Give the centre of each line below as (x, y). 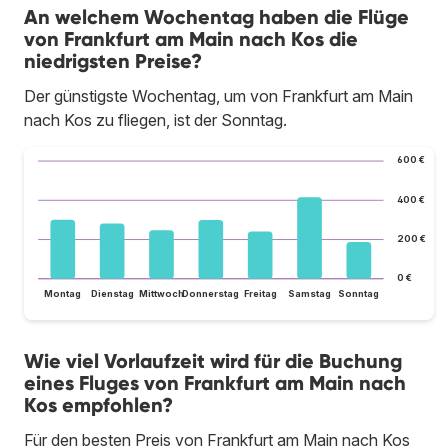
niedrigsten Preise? (113, 60)
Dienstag (112, 294)
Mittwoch (161, 294)
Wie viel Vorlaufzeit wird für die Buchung (213, 361)
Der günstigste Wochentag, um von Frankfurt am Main (218, 95)
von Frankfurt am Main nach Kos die (191, 38)
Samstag (310, 294)
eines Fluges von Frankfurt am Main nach (215, 383)
